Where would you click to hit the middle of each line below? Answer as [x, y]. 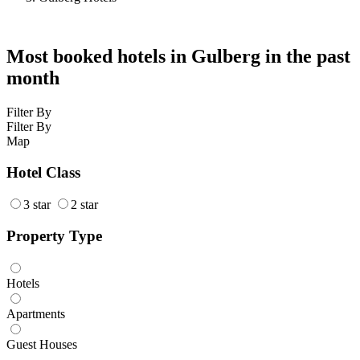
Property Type [54, 236]
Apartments [36, 313]
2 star [84, 205]
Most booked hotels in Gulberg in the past [178, 57]
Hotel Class [43, 172]
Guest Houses [42, 344]
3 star [37, 205]
